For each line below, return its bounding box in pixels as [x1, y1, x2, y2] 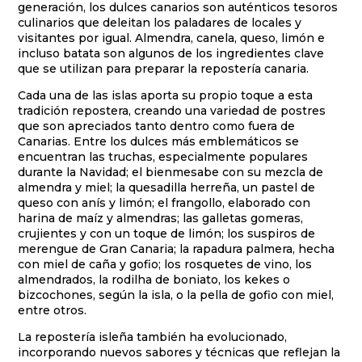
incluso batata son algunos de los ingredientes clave [18, 45, 325, 61]
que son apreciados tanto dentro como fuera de [18, 118, 296, 133]
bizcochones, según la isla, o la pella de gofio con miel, [18, 287, 335, 302]
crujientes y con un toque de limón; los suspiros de [18, 225, 316, 241]
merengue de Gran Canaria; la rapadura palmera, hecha [18, 241, 335, 256]
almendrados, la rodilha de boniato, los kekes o [18, 271, 291, 287]
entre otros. [18, 302, 87, 318]
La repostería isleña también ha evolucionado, [18, 329, 288, 344]
